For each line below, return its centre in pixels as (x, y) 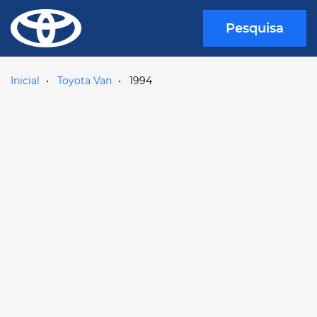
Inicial (25, 80)
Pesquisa (255, 28)
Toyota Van (85, 80)
